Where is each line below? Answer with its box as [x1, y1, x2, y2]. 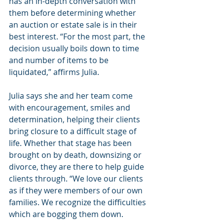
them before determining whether [9, 7, 138, 18]
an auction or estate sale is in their [9, 19, 139, 30]
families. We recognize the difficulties [9, 196, 148, 208]
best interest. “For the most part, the [9, 31, 147, 42]
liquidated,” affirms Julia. [9, 66, 99, 77]
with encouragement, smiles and [9, 102, 132, 113]
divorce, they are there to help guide [9, 161, 146, 172]
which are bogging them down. [9, 208, 125, 220]
